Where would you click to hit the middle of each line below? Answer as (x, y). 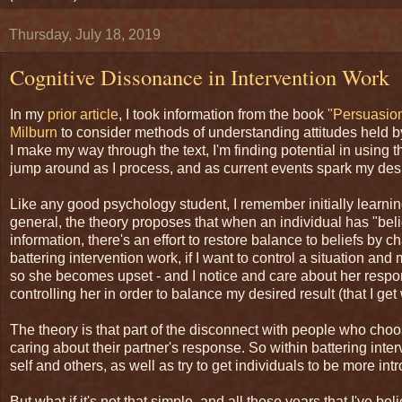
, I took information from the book (223, 114)
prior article (83, 114)
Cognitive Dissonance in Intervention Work (200, 77)
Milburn (34, 132)
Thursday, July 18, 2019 (85, 35)
